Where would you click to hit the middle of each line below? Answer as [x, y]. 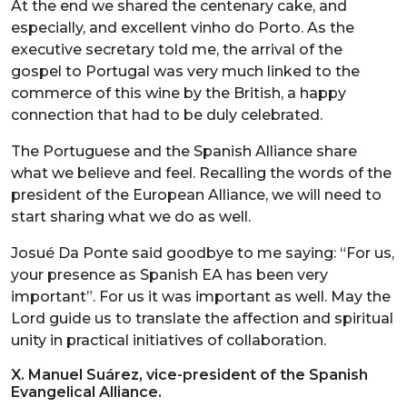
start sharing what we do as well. [131, 216]
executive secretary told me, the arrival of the [177, 49]
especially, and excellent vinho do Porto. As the [183, 27]
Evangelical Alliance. [86, 392]
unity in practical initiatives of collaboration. [169, 340]
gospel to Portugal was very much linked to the [185, 71]
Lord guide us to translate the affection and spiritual [202, 318]
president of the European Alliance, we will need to [196, 194]
